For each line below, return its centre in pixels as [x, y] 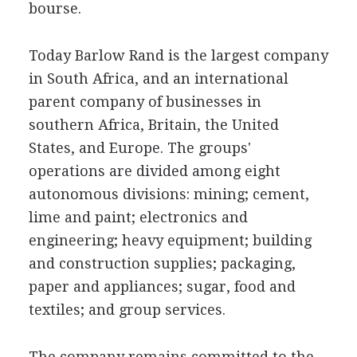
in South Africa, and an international [158, 78]
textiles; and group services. [127, 310]
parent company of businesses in [145, 102]
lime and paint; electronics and [138, 217]
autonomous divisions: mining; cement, [169, 194]
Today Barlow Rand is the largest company [178, 55]
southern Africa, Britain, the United [153, 125]
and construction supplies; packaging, [162, 263]
